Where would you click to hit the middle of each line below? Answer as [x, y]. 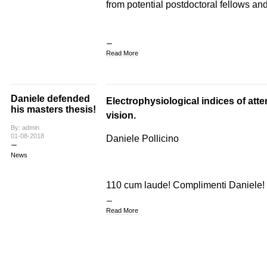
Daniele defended [50, 99]
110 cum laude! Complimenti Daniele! [185, 185]
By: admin [25, 128]
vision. [122, 115]
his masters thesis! [53, 109]
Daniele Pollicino [142, 138]
